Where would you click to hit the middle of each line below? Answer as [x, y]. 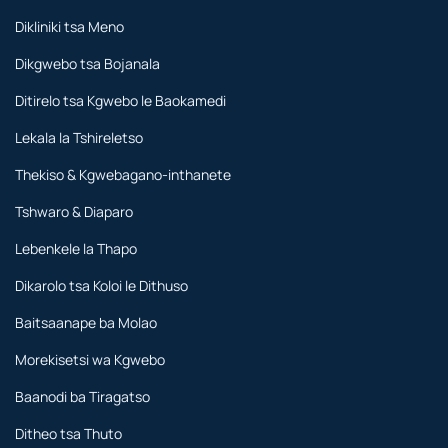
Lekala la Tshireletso [79, 137]
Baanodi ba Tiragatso [82, 396]
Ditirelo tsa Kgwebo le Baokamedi [120, 100]
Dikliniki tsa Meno [69, 26]
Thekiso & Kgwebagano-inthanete [123, 174]
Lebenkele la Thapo [76, 248]
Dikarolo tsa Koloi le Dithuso [101, 285]
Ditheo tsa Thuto [68, 433]
